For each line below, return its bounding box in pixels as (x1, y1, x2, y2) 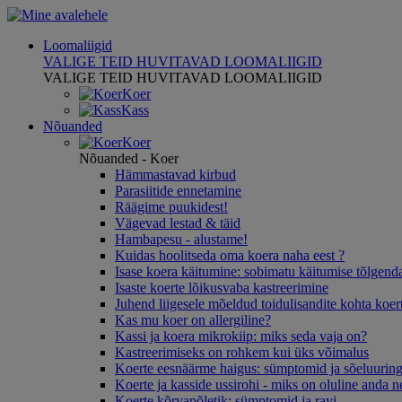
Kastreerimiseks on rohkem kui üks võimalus (115, 345, 369, 360)
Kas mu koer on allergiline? (115, 312, 271, 328)
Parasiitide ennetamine (115, 183, 241, 198)
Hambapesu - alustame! (115, 232, 248, 247)
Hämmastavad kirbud (115, 167, 236, 182)
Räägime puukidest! (115, 199, 228, 214)
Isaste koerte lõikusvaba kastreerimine (115, 280, 328, 295)
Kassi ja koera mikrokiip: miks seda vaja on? (115, 328, 367, 344)
